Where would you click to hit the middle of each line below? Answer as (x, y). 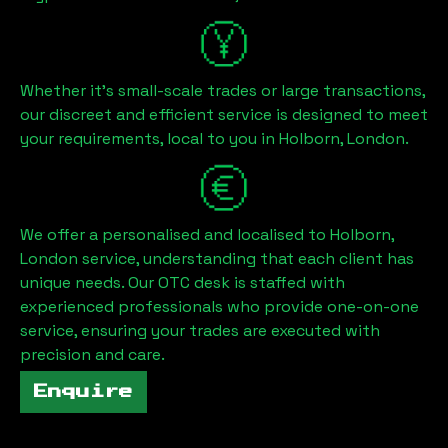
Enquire (83, 391)
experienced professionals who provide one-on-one (219, 306)
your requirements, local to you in (149, 138)
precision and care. (92, 354)
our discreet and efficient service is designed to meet (224, 114)
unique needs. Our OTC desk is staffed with (182, 282)
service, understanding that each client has (246, 258)
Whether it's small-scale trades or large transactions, (222, 90)
